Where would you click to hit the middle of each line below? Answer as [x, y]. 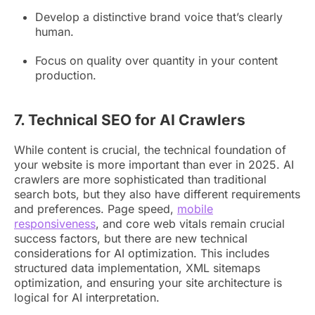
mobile [195, 208]
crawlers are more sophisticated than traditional [140, 179]
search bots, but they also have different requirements [157, 194]
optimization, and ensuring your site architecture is [148, 282]
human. [54, 31]
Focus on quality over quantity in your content [156, 60]
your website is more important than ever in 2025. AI [154, 164]
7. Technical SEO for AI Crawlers [130, 120]
